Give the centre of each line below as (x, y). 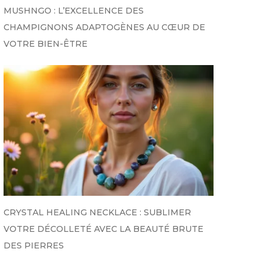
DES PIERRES (34, 246)
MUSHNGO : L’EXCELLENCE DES (74, 10)
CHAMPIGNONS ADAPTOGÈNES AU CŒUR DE (104, 27)
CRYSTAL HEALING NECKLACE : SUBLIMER (97, 213)
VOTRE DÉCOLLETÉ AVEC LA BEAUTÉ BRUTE (104, 229)
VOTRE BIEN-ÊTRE (46, 43)
